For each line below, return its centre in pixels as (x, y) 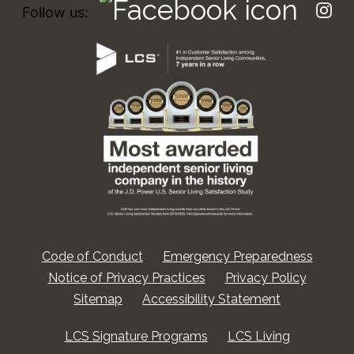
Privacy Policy (265, 277)
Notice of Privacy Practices (126, 277)
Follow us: (58, 12)
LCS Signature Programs (136, 336)
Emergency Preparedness (237, 256)
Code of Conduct (92, 256)
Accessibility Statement (211, 299)
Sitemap (98, 299)
